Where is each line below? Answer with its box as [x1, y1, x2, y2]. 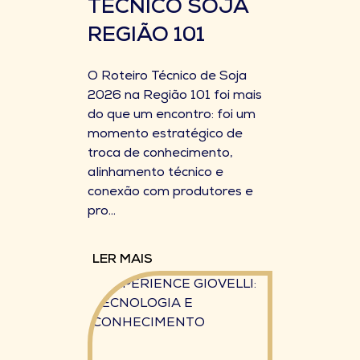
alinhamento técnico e [88, 167, 223, 180]
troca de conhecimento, [88, 148, 233, 161]
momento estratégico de [88, 129, 243, 141]
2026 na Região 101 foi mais [88, 90, 262, 103]
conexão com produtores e [88, 186, 253, 199]
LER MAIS [92, 254, 153, 267]
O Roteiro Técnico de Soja [88, 71, 247, 84]
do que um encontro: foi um [88, 109, 256, 122]
